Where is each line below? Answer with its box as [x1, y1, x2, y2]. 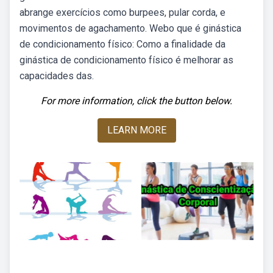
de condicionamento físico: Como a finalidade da [19, 38, 225, 50]
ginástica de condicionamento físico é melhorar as [19, 54, 233, 66]
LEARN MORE [107, 124, 166, 136]
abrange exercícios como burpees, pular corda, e [19, 7, 225, 18]
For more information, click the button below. [41, 95, 232, 107]
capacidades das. [19, 70, 94, 82]
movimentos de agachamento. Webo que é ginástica [19, 23, 241, 34]
